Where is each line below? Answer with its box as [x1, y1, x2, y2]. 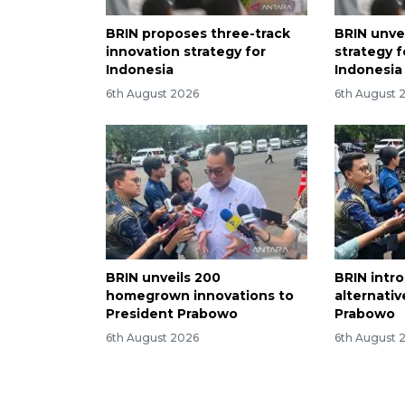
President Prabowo [106, 305, 238, 322]
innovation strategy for [106, 43, 266, 61]
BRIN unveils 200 [106, 268, 221, 286]
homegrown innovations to [106, 287, 294, 304]
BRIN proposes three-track [106, 25, 290, 42]
